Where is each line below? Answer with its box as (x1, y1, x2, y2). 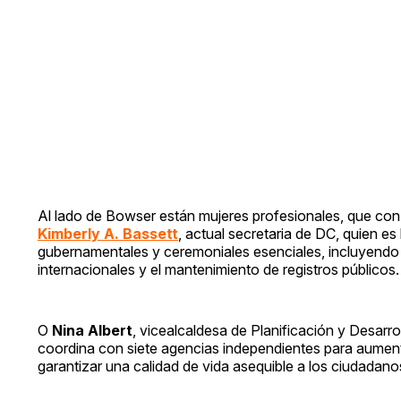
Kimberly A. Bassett (38, 224, 178, 243)
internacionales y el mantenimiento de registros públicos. (38, 260, 399, 278)
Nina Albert (52, 320, 132, 339)
